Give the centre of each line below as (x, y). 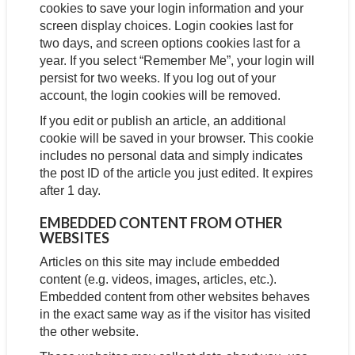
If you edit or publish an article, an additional (162, 121)
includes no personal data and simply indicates (171, 156)
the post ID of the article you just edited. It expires (176, 173)
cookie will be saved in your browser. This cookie (176, 138)
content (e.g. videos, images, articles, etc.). (158, 279)
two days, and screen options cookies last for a (170, 43)
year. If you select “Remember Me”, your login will (177, 61)
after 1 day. (70, 191)
